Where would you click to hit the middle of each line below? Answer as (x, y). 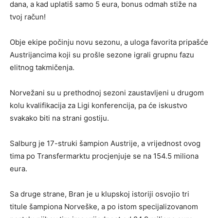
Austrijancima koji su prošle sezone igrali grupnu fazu (102, 55)
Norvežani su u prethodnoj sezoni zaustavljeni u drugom (107, 93)
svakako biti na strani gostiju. (59, 118)
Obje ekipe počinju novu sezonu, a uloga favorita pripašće (109, 42)
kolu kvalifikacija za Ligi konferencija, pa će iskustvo (99, 105)
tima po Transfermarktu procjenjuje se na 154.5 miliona (104, 156)
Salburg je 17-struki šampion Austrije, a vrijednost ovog (105, 143)
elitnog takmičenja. (42, 67)
